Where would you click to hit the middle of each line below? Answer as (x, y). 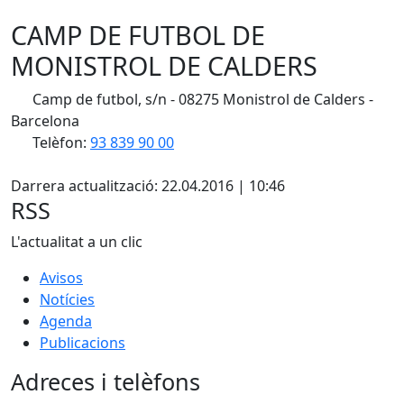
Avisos (61, 278)
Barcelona (45, 121)
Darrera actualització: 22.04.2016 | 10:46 (148, 186)
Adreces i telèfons (106, 381)
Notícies (67, 299)
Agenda (66, 321)
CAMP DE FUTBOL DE (138, 35)
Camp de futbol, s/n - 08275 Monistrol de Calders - (201, 99)
